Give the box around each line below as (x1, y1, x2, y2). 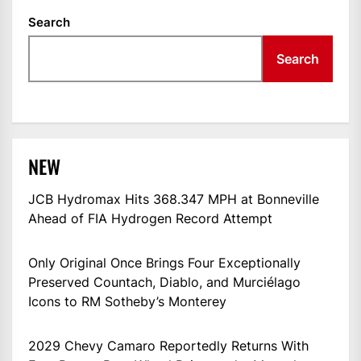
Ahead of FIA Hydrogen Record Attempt (28, 210, 272, 226)
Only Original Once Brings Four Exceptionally (28, 254, 301, 271)
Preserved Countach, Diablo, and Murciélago (28, 273, 301, 290)
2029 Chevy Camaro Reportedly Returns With (28, 337, 309, 354)
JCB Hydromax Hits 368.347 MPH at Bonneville (28, 190, 319, 207)
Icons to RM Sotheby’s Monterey (28, 293, 226, 309)
